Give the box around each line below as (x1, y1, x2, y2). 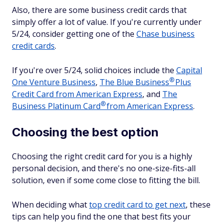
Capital (176, 65, 202, 76)
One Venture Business (12, 77, 96, 88)
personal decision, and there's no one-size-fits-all (12, 163, 196, 174)
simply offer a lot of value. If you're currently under (12, 16, 202, 27)
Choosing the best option (12, 125, 159, 139)
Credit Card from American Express (12, 89, 142, 100)
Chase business (136, 28, 195, 39)
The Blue (100, 77, 135, 88)
